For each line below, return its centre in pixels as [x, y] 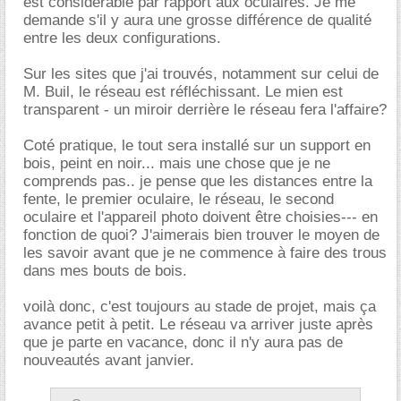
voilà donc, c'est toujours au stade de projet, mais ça [200, 306]
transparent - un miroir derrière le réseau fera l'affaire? [205, 109]
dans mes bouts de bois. [105, 270]
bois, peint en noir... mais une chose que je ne [177, 163]
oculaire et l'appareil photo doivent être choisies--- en [200, 217]
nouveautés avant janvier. [109, 360]
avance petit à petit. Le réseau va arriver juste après [198, 324]
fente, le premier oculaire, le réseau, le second [179, 199]
